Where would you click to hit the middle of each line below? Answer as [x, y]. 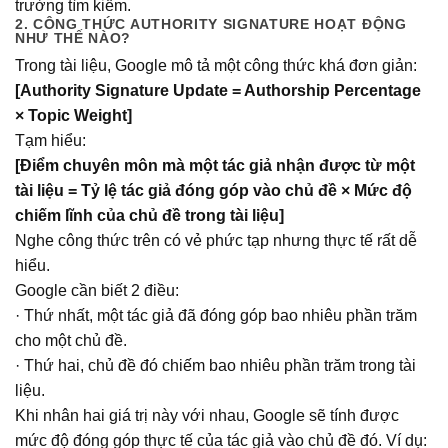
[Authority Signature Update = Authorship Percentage [218, 91]
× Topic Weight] [73, 116]
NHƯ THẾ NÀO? [73, 39]
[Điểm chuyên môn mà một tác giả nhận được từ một [215, 166]
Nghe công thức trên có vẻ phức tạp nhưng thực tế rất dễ [216, 241]
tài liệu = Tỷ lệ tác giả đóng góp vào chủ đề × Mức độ [213, 191]
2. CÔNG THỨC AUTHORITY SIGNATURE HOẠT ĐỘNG [211, 25]
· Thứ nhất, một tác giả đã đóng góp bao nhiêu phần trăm [216, 316]
